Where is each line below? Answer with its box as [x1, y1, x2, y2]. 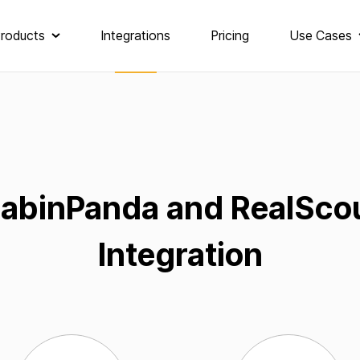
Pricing [211, 28, 249, 43]
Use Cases [289, 28, 352, 43]
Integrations [100, 28, 170, 43]
